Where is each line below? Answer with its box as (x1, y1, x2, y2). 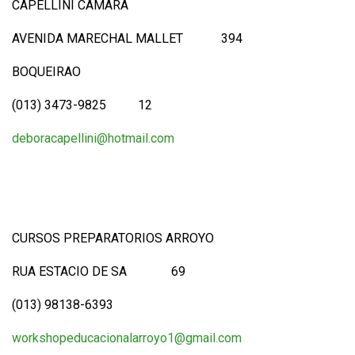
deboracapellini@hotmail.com (12, 130, 174, 146)
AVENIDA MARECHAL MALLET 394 (12, 30, 242, 46)
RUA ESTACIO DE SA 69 (12, 263, 185, 279)
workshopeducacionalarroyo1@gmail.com (12, 330, 242, 345)
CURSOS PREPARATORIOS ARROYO (12, 230, 214, 246)
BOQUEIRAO (12, 63, 81, 79)
